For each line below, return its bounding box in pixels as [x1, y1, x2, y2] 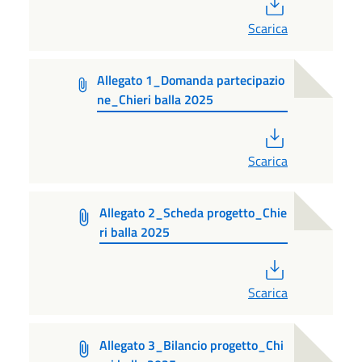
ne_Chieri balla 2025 [97, 89, 214, 109]
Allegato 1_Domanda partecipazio [97, 69, 285, 90]
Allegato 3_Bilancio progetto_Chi [99, 335, 284, 355]
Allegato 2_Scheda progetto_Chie [99, 202, 288, 222]
